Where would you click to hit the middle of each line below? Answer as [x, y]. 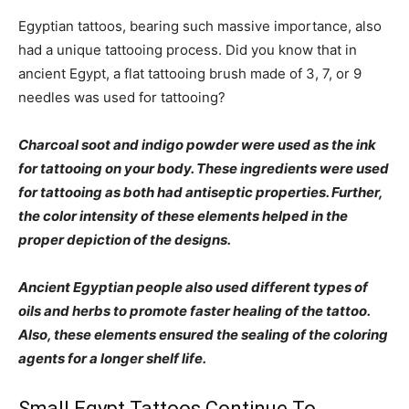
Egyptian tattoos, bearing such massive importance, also [200, 26]
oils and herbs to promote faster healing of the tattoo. [194, 310]
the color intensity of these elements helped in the [183, 215]
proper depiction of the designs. [126, 239]
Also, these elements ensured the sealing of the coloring [203, 334]
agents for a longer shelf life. [114, 358]
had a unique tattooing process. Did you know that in [188, 49]
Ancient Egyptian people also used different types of [193, 287]
